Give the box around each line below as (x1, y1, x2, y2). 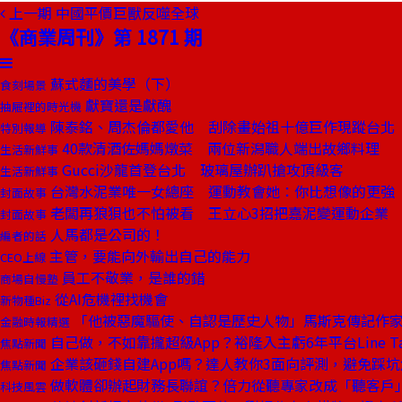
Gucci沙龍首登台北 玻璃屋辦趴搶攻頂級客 (58, 159, 344, 180)
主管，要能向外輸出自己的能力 (46, 245, 250, 267)
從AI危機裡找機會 (51, 288, 168, 310)
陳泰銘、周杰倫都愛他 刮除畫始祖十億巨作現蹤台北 (47, 116, 395, 137)
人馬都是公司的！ (47, 223, 165, 245)
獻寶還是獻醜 (82, 94, 171, 116)
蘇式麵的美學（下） (47, 73, 179, 94)
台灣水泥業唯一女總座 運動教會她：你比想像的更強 (47, 180, 395, 202)
